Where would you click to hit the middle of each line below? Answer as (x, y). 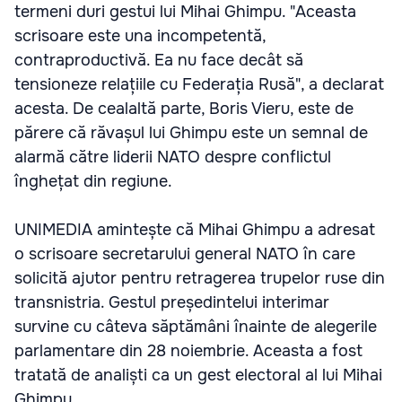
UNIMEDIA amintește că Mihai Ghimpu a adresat (195, 230)
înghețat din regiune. (93, 181)
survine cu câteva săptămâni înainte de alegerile (196, 327)
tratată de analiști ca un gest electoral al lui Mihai (198, 375)
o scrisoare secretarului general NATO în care (185, 254)
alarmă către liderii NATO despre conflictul (173, 157)
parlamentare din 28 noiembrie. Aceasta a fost (188, 351)
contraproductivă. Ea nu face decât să (159, 60)
